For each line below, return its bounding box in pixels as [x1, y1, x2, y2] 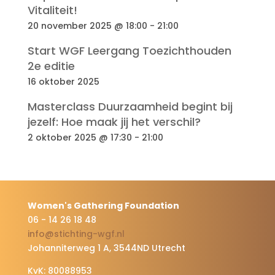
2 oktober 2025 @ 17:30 [27, 131, 132, 144]
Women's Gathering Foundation [27, 199, 179, 212]
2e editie [27, 58, 75, 74]
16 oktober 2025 [27, 76, 99, 88]
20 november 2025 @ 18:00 [27, 20, 147, 32]
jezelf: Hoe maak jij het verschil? [27, 114, 201, 130]
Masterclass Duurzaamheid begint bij [27, 99, 233, 114]
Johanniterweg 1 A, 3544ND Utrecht [27, 242, 185, 254]
